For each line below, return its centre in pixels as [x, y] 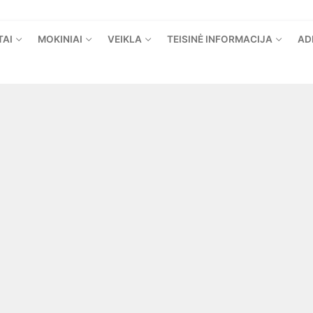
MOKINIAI [60, 39]
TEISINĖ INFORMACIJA [220, 39]
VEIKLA [125, 39]
